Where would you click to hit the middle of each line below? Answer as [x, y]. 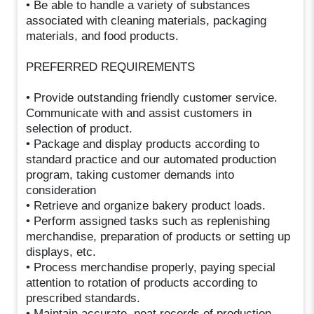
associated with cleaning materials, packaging [146, 20]
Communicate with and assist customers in [139, 113]
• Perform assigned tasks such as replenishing [148, 221]
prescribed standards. [83, 298]
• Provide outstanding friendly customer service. [152, 97]
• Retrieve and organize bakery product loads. [146, 205]
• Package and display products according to [143, 144]
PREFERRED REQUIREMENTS [111, 67]
